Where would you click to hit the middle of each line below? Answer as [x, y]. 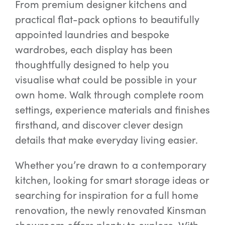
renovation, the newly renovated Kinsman [110, 210]
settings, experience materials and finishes [112, 109]
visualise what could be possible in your [105, 79]
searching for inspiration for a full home [106, 195]
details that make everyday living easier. [106, 139]
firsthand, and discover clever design [99, 124]
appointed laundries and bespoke [92, 34]
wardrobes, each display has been [94, 49]
